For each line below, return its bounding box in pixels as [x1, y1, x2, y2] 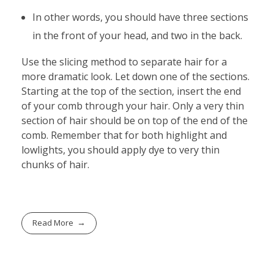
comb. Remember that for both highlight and [21, 128, 227, 142]
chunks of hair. [21, 157, 89, 171]
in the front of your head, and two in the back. [32, 28, 242, 42]
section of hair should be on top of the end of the [21, 113, 248, 127]
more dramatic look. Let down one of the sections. [21, 69, 250, 83]
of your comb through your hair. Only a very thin [21, 98, 244, 113]
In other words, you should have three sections [32, 10, 248, 24]
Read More [32, 217, 74, 229]
